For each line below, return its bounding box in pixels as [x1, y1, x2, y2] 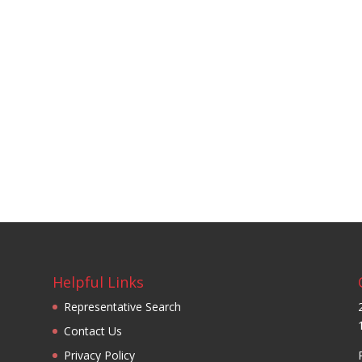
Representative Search [63, 298, 181, 314]
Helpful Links [52, 271, 144, 292]
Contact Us [63, 322, 122, 339]
